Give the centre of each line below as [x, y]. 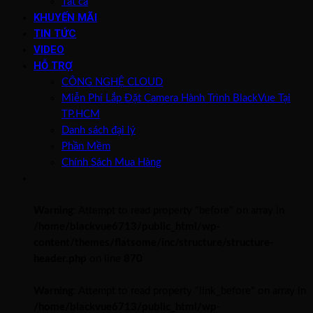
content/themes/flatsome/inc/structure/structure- [154, 242]
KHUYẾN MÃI [65, 17]
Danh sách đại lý [99, 130]
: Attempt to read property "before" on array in [179, 210]
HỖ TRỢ [53, 65]
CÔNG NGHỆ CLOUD [112, 82]
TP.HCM [81, 114]
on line [105, 259]
